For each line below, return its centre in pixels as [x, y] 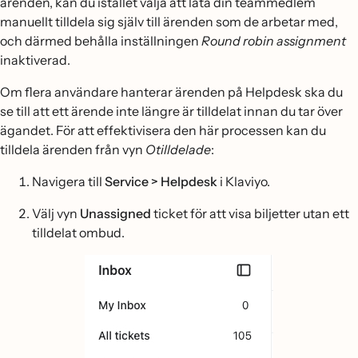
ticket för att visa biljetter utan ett [250, 214]
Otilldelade [178, 150]
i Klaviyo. [244, 182]
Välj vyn [56, 214]
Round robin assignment [274, 41]
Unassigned [115, 214]
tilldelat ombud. [78, 233]
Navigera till [68, 182]
